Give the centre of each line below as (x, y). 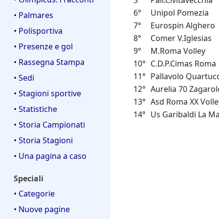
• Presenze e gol (43, 47)
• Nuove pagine (42, 209)
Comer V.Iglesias (181, 38)
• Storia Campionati (49, 125)
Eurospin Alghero (183, 26)
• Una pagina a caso (50, 156)
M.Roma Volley (178, 51)
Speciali (29, 179)
